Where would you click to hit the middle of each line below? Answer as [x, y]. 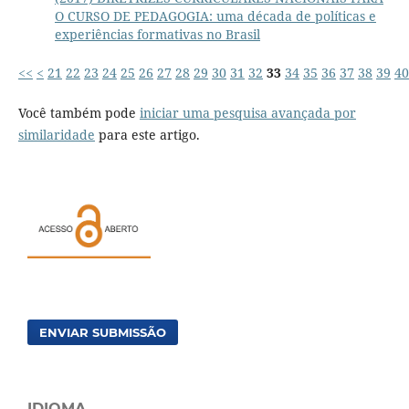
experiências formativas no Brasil [157, 35]
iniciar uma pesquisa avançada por [247, 113]
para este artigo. [147, 135]
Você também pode [79, 113]
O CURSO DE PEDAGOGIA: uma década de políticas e [215, 16]
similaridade [56, 135]
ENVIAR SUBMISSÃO [103, 332]
